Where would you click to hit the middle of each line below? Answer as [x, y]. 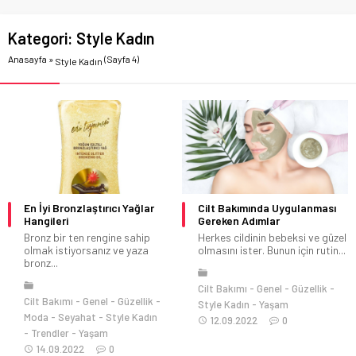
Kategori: [42, 38]
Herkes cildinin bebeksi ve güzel [272, 237]
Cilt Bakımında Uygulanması [267, 207]
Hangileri [46, 220]
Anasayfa [27, 59]
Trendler [50, 333]
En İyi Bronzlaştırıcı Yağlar [89, 207]
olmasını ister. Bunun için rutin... [272, 250]
